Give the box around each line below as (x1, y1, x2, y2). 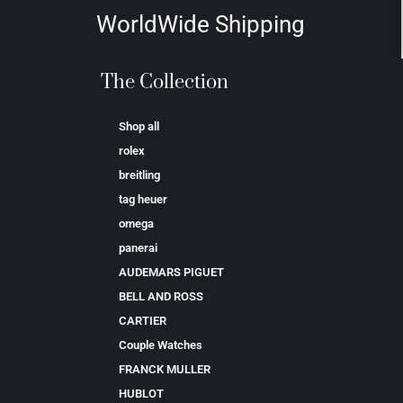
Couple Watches (119, 338, 202, 353)
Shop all (119, 120, 159, 134)
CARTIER (119, 314, 166, 328)
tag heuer (119, 193, 167, 207)
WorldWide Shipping (95, 11, 305, 39)
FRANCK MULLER (119, 363, 210, 377)
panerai (119, 241, 157, 255)
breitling (119, 168, 160, 183)
